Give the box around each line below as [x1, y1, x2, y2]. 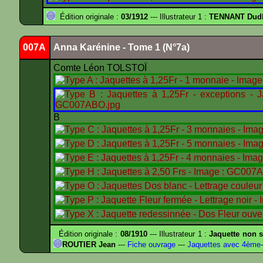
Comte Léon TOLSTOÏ [53, 63, 149, 73]
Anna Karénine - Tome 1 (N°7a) [53, 42, 190, 52]
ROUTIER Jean [62, 240, 116, 249]
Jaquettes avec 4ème [185, 240, 261, 249]
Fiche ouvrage [125, 240, 176, 249]
